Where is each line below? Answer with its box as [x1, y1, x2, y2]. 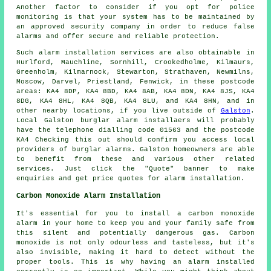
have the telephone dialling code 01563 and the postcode [16, 126, 255, 134]
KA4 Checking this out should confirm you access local [16, 136, 255, 144]
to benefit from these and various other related [16, 155, 255, 163]
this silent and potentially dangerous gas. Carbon [16, 229, 255, 237]
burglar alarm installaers [80, 117, 191, 125]
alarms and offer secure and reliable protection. [16, 33, 220, 41]
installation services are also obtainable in [59, 49, 255, 57]
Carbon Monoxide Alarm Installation [16, 192, 161, 201]
